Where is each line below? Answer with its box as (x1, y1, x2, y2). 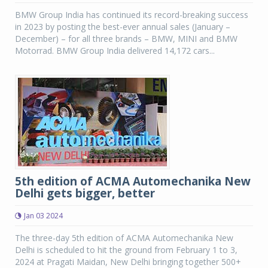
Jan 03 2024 (24, 211, 63, 221)
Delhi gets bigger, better (15, 185, 155, 201)
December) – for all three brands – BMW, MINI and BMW (15, 33, 237, 44)
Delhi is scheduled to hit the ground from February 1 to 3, (15, 244, 237, 255)
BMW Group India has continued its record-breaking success (15, 9, 248, 20)
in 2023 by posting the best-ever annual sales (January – (15, 21, 230, 32)
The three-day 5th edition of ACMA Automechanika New (15, 232, 233, 243)
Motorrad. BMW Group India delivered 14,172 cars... (15, 45, 215, 56)
